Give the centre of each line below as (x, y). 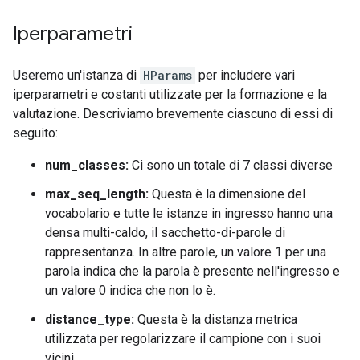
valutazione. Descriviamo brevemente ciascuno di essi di (173, 114)
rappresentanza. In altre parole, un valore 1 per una (186, 252)
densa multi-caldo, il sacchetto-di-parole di (165, 233)
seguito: (35, 133)
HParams (168, 75)
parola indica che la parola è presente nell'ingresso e (192, 271)
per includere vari (245, 75)
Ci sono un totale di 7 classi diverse (231, 165)
